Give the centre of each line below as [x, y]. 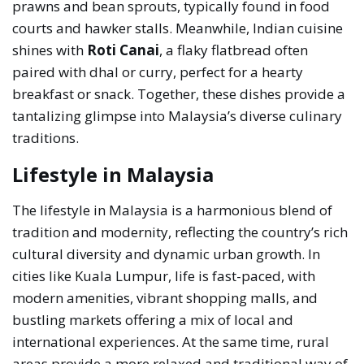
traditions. [46, 137]
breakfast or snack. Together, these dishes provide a [179, 93]
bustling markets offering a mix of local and [153, 319]
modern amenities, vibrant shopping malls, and [165, 297]
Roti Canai [123, 50]
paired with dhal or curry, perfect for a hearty [158, 71]
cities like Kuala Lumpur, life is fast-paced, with [164, 275]
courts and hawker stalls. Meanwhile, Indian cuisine [178, 28]
